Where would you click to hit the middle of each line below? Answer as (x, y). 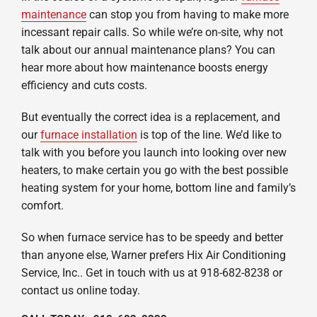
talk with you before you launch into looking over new (154, 152)
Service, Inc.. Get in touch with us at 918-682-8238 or (151, 272)
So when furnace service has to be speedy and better (152, 237)
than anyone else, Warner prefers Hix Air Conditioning (153, 255)
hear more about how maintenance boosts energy (144, 67)
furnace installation (88, 134)
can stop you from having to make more (187, 14)
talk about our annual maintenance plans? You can (148, 50)
